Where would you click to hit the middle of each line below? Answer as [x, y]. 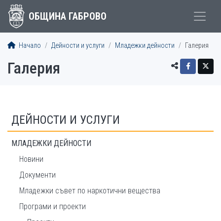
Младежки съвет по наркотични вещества [90, 191]
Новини [31, 159]
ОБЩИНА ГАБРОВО [67, 16]
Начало [29, 46]
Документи [37, 175]
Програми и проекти [53, 206]
